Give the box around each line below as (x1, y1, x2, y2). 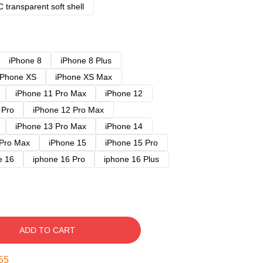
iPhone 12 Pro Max (33, 105, 104, 114)
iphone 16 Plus (104, 154, 159, 164)
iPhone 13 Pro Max (15, 122, 86, 131)
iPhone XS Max (55, 72, 112, 82)
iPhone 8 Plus (60, 56, 112, 65)
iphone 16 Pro (33, 154, 85, 164)
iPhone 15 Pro (105, 138, 158, 147)
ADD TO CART (19, 225, 75, 235)
